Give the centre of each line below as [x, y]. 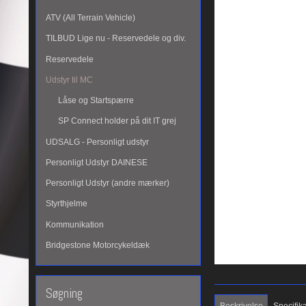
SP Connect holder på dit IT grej [117, 121]
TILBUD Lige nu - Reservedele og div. [116, 39]
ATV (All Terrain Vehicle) [91, 18]
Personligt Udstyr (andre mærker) [108, 183]
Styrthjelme [67, 204]
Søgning [64, 293]
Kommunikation [75, 224]
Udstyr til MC [69, 80]
